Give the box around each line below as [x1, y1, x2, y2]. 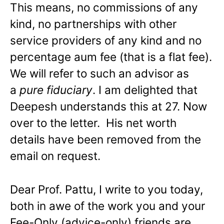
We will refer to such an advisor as [10, 66, 189, 80]
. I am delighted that [92, 83, 197, 97]
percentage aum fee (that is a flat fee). [10, 50, 212, 64]
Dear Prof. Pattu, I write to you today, [10, 182, 203, 196]
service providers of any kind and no [10, 33, 201, 47]
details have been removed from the [10, 132, 201, 146]
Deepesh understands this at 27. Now [10, 99, 207, 113]
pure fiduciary [19, 83, 92, 97]
